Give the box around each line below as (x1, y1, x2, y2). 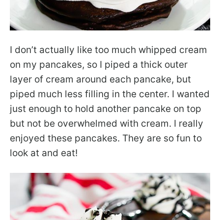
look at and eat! (10, 147, 78, 159)
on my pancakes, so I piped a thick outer (10, 58, 188, 70)
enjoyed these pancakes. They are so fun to (10, 132, 202, 144)
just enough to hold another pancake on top (10, 103, 201, 114)
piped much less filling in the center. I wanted (10, 88, 210, 100)
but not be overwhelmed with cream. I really (10, 117, 203, 129)
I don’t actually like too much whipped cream (10, 44, 207, 55)
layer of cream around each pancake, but (10, 73, 191, 85)
